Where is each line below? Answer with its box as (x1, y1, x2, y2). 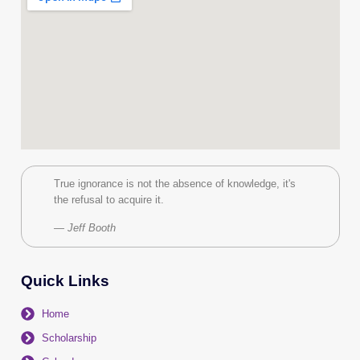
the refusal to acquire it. (53, 194, 164, 207)
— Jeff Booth (53, 221, 116, 234)
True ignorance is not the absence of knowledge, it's (53, 178, 296, 190)
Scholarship (41, 331, 96, 344)
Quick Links (20, 272, 109, 289)
